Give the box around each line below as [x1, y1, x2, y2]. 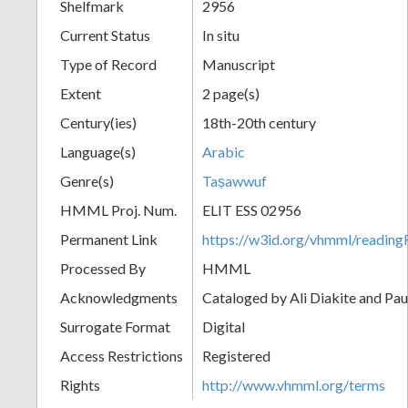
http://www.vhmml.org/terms [202, 375, 385, 393]
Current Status [60, 25, 150, 44]
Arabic [202, 142, 245, 160]
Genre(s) [60, 171, 114, 189]
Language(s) [60, 142, 136, 160]
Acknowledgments [60, 288, 178, 306]
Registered [202, 346, 270, 364]
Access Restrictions [60, 346, 183, 364]
